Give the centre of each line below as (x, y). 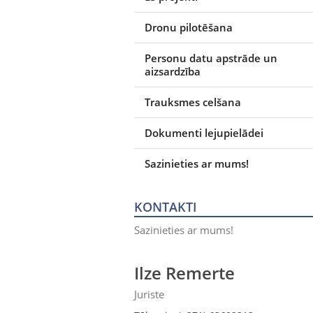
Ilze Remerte (184, 272)
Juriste (149, 294)
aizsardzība (173, 71)
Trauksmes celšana (193, 102)
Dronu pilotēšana (189, 27)
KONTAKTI (166, 206)
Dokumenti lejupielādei (204, 132)
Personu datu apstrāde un (211, 58)
